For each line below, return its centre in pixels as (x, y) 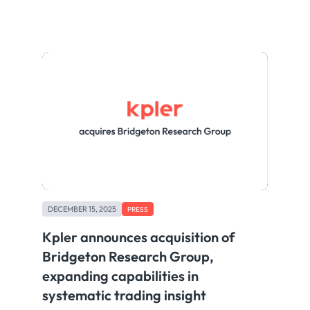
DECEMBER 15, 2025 (82, 209)
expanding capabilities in (121, 276)
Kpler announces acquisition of (139, 237)
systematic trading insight (125, 295)
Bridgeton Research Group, (128, 257)
